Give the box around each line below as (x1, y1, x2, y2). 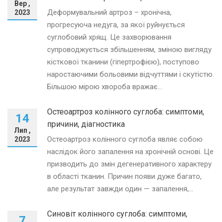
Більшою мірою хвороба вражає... (47, 82, 162, 92)
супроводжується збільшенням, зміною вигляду (47, 45, 212, 55)
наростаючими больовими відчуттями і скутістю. (47, 70, 214, 79)
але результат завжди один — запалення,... (47, 184, 193, 194)
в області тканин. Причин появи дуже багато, (47, 172, 202, 181)
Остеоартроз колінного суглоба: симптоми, (47, 107, 204, 117)
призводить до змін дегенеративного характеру (47, 160, 212, 169)
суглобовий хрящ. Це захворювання (47, 33, 171, 42)
